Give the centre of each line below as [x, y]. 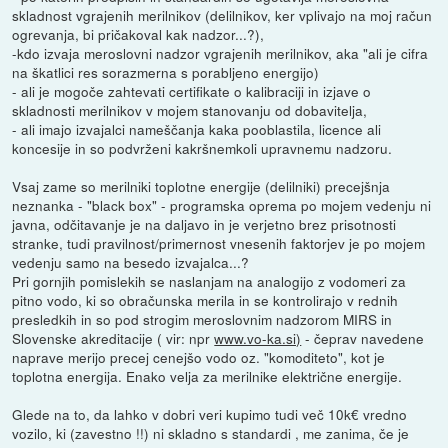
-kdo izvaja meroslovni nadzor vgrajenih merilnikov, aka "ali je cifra [220, 53]
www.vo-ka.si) [258, 338]
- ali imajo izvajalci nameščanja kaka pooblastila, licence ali [197, 129]
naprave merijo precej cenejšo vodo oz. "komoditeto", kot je [199, 357]
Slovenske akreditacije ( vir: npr [113, 338]
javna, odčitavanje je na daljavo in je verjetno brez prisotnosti [204, 224]
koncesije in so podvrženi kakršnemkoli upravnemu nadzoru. [202, 148]
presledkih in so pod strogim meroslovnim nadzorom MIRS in [202, 319]
